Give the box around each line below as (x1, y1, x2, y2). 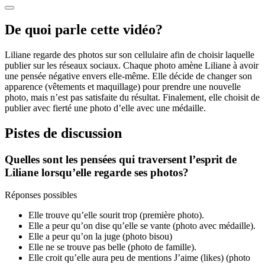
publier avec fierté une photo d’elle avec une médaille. (5, 102, 206, 113)
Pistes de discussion (5, 125, 122, 141)
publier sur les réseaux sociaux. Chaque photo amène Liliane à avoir (5, 60, 258, 70)
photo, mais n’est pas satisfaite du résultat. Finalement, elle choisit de (5, 92, 260, 102)
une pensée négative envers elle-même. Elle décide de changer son (5, 70, 252, 81)
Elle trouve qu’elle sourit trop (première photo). (28, 210, 204, 221)
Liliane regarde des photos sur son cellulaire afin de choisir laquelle (5, 49, 254, 60)
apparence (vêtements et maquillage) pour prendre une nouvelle (5, 81, 241, 92)
